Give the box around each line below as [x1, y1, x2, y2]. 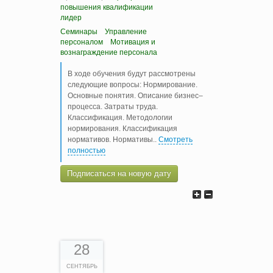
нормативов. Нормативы [68, 135, 153, 144]
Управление [105, 27, 147, 36]
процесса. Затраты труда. [68, 102, 158, 111]
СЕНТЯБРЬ [66, 263, 97, 269]
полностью [68, 146, 105, 155]
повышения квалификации [60, 2, 153, 12]
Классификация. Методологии [68, 113, 172, 122]
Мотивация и [110, 37, 155, 46]
